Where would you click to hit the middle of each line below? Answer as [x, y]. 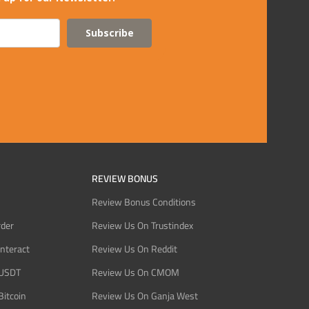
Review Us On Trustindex [142, 225]
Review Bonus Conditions [143, 202]
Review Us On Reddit [134, 249]
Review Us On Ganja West [144, 296]
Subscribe [109, 32]
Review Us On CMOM [135, 272]
